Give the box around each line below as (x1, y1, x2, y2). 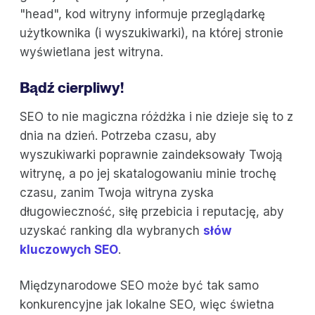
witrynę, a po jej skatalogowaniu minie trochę (20, 167, 276, 181)
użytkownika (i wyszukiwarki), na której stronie (20, 26, 283, 41)
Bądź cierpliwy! (20, 79, 124, 97)
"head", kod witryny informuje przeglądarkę (20, 7, 265, 22)
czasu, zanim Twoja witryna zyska (20, 186, 214, 200)
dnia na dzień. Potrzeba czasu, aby (20, 129, 217, 143)
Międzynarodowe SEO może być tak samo (20, 278, 259, 293)
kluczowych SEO (20, 243, 118, 257)
